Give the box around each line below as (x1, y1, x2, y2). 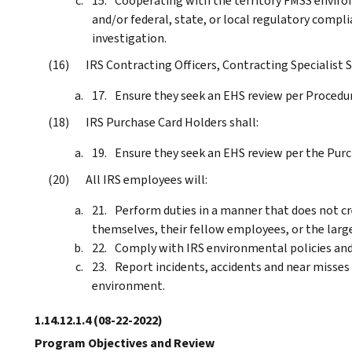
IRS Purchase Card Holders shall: (86, 113, 258, 130)
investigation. (92, 29, 167, 46)
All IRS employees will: (86, 170, 207, 188)
